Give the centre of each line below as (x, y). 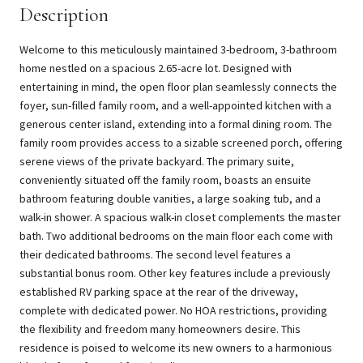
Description (64, 15)
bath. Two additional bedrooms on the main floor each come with (176, 235)
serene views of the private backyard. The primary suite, (157, 161)
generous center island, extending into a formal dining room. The (176, 124)
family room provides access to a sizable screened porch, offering (181, 142)
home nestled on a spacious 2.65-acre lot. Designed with (156, 68)
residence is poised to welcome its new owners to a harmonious (176, 347)
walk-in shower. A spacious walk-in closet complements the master (180, 217)
